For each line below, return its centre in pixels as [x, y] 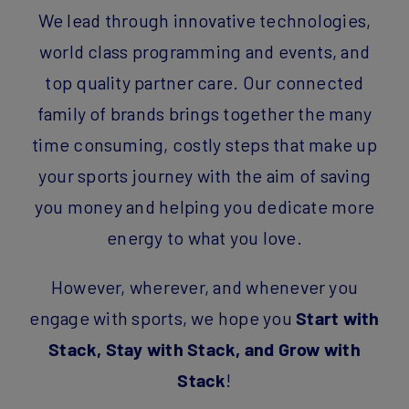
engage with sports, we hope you [163, 317]
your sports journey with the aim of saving [204, 175]
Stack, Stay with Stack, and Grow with [204, 348]
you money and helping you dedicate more [204, 206]
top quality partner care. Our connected [204, 82]
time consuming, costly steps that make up [204, 144]
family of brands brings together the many [204, 113]
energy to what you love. [204, 237]
